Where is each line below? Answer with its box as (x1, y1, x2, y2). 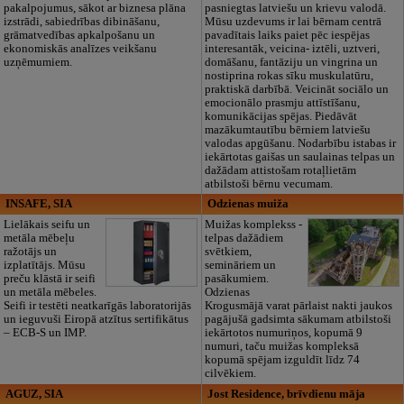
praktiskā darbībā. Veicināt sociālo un (205, 82, 390, 96)
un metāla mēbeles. (3, 285, 96, 298)
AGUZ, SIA (5, 387, 64, 400)
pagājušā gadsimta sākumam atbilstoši (205, 312, 392, 326)
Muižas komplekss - (205, 217, 303, 231)
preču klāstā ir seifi (3, 271, 96, 285)
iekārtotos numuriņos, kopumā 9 (205, 326, 363, 339)
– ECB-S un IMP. (3, 326, 87, 339)
